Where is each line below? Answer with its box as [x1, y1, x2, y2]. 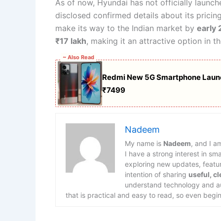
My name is [125, 139, 163, 148]
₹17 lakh [55, 36, 86, 46]
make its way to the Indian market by [55, 23, 197, 33]
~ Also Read [63, 54, 94, 61]
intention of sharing [125, 170, 188, 179]
